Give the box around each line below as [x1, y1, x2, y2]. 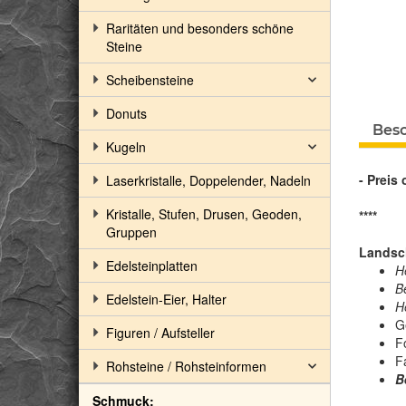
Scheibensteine [106, 71, 194, 89]
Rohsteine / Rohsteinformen [106, 357, 266, 375]
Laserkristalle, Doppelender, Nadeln [106, 171, 311, 189]
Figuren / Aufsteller [106, 324, 215, 342]
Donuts [106, 104, 147, 122]
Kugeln [106, 138, 146, 156]
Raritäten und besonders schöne [106, 19, 294, 37]
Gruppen [106, 223, 157, 241]
